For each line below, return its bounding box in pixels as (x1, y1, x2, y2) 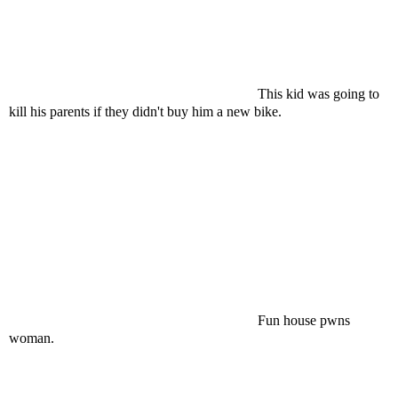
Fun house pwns (258, 313, 350, 328)
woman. (9, 330, 54, 346)
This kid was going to (258, 86, 379, 101)
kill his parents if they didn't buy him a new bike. (9, 104, 282, 119)
